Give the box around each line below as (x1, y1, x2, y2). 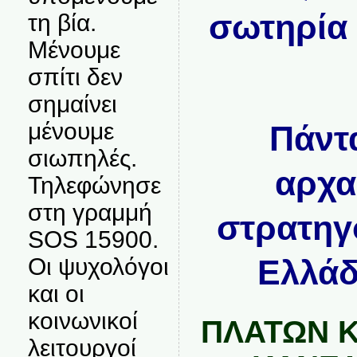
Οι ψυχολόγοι (27, 253, 169, 280)
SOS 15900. (27, 226, 159, 253)
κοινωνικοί (27, 308, 138, 334)
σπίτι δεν (27, 64, 123, 90)
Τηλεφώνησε (27, 172, 161, 198)
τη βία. (27, 10, 96, 36)
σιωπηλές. (27, 145, 137, 171)
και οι (27, 280, 84, 307)
